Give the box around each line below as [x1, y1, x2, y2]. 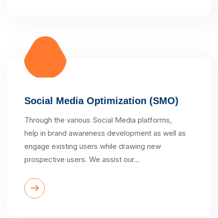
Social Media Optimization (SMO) [24, 95, 179, 106]
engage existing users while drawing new [24, 141, 161, 151]
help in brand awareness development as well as [24, 128, 186, 138]
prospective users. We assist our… [24, 154, 140, 164]
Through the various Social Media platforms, [24, 115, 172, 125]
